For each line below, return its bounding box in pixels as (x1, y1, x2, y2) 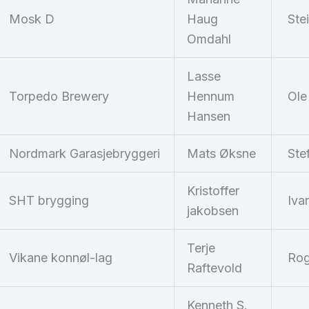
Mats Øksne (187, 146, 256, 161)
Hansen (187, 109, 230, 124)
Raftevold (187, 261, 242, 276)
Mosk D (9, 12, 54, 27)
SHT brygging (9, 193, 89, 208)
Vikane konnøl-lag (9, 250, 112, 266)
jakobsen (187, 203, 239, 219)
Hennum (187, 89, 235, 104)
